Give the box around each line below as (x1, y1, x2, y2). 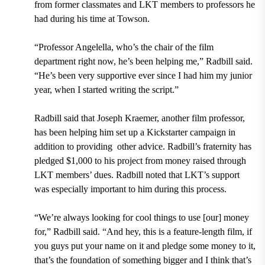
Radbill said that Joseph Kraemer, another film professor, (34, 112, 245, 123)
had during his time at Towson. (34, 13, 150, 24)
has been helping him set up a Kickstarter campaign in (34, 127, 235, 137)
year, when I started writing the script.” (34, 84, 179, 95)
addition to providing (34, 141, 112, 151)
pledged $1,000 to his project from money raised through (34, 155, 246, 166)
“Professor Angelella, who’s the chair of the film (34, 41, 214, 52)
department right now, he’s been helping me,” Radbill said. (34, 56, 253, 66)
